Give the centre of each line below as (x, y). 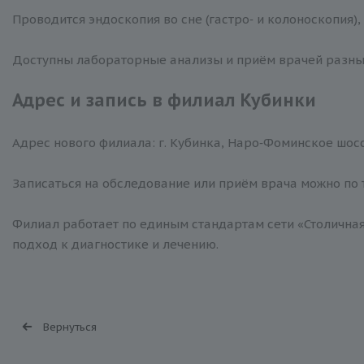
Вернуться (69, 327)
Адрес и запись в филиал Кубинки (164, 100)
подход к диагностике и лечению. (115, 245)
